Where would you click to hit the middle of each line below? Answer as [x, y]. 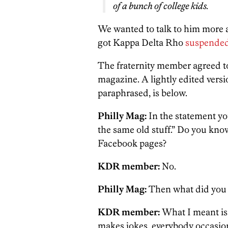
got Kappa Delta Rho [141, 42]
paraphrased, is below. [142, 93]
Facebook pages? [132, 143]
